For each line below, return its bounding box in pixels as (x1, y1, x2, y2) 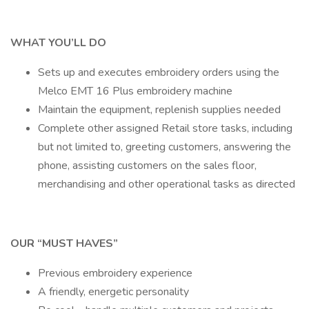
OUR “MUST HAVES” (10, 236, 118, 251)
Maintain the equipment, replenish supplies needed (38, 102, 281, 117)
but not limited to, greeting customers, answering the (38, 139, 291, 154)
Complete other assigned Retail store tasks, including (38, 121, 292, 136)
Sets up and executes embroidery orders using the (38, 65, 279, 80)
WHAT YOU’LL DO (10, 35, 106, 50)
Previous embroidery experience (38, 266, 192, 281)
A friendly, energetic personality (38, 284, 189, 299)
